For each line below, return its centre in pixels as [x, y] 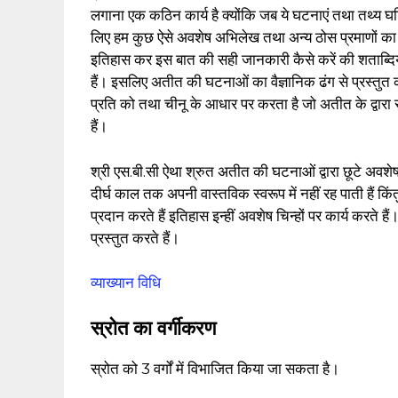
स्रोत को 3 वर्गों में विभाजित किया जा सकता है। [215, 368]
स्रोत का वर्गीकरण [153, 328]
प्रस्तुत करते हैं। [135, 238]
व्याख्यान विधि [126, 283]
